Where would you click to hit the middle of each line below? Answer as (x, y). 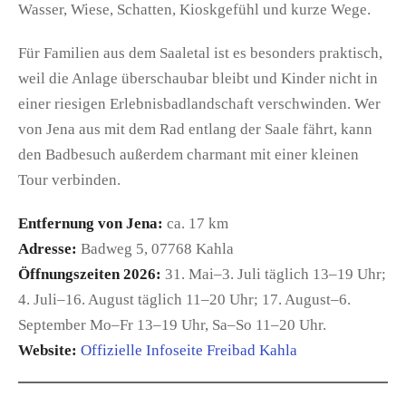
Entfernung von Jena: (91, 223)
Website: (48, 350)
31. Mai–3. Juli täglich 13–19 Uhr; (274, 274)
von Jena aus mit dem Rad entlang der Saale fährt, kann (195, 129)
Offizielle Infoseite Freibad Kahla (189, 350)
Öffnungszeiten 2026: (90, 274)
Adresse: (48, 248)
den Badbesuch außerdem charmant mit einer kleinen (188, 154)
